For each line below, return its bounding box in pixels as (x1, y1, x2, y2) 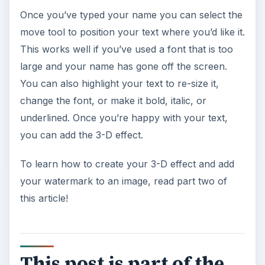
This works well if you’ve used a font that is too (20, 43, 233, 55)
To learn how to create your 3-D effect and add (20, 157, 234, 170)
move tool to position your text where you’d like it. (20, 25, 245, 38)
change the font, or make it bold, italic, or (20, 94, 206, 106)
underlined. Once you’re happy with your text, (20, 111, 228, 124)
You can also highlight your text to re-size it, (20, 77, 219, 89)
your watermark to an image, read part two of (20, 174, 227, 187)
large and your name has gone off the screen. (20, 60, 227, 72)
